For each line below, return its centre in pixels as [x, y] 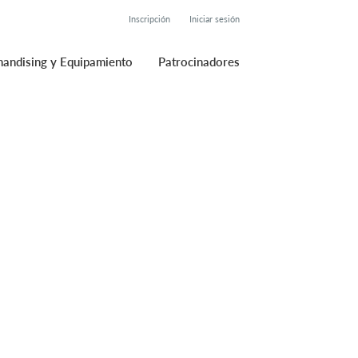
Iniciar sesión [215, 19]
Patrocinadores [199, 62]
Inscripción [149, 19]
